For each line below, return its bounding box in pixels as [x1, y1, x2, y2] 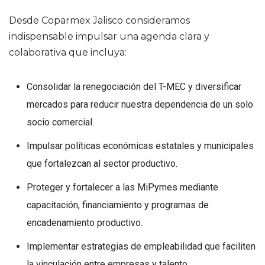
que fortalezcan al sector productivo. [27, 157, 177, 169]
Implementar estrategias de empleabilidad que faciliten [27, 240, 256, 252]
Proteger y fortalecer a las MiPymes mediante [27, 181, 218, 193]
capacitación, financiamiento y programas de [27, 199, 209, 211]
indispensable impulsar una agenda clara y [9, 30, 209, 42]
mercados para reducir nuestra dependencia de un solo [27, 98, 253, 110]
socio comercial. [27, 116, 94, 128]
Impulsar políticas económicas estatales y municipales [27, 140, 254, 151]
